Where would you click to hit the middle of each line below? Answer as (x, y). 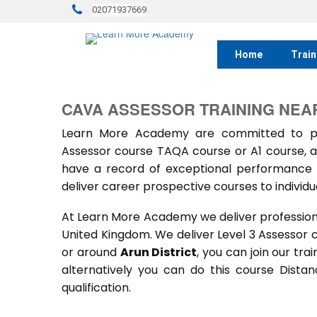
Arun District (158, 252)
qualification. (98, 288)
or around (91, 252)
